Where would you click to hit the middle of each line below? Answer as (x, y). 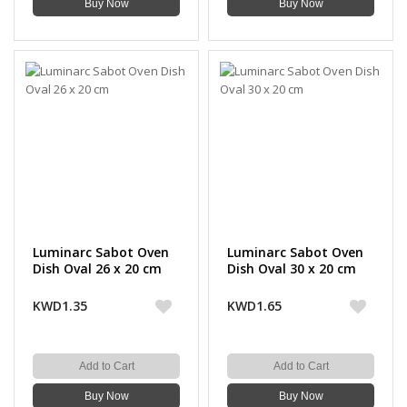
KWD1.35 (60, 306)
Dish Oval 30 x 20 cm (292, 268)
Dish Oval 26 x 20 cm (97, 268)
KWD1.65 (254, 306)
